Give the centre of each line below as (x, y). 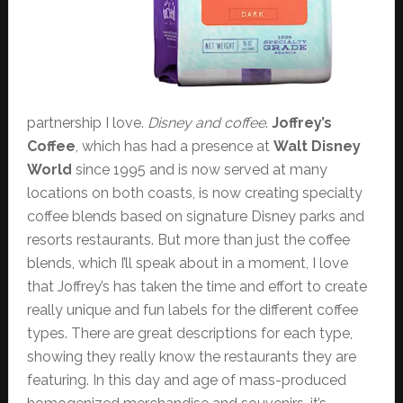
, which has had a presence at (174, 147)
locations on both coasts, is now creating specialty (194, 193)
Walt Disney (317, 147)
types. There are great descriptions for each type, (189, 334)
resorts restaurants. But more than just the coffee (188, 240)
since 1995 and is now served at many (199, 170)
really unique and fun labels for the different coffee (192, 310)
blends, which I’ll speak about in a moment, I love (187, 264)
